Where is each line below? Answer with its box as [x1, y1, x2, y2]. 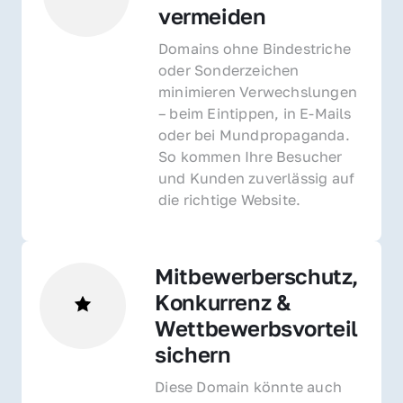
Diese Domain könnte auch [155, 377, 343, 396]
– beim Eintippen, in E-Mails [158, 103, 352, 122]
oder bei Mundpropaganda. [158, 125, 350, 144]
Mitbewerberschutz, [155, 262, 359, 289]
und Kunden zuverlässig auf [158, 168, 355, 187]
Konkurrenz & [155, 288, 291, 315]
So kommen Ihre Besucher [158, 147, 343, 166]
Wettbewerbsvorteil [155, 314, 359, 341]
